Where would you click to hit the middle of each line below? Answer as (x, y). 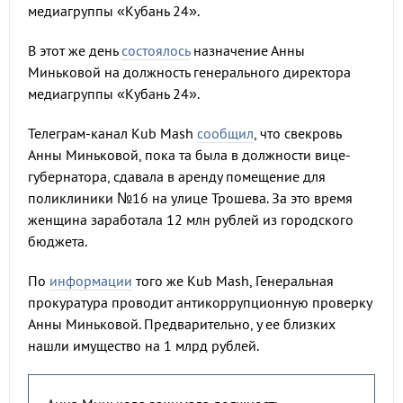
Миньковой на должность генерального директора (189, 72)
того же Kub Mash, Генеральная (233, 281)
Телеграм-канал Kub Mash (112, 133)
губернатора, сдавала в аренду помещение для (177, 176)
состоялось (156, 50)
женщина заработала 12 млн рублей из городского (191, 219)
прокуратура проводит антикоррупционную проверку (200, 302)
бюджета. (58, 241)
